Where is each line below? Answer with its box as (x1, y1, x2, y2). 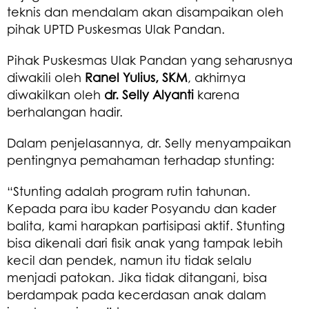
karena (194, 86, 239, 102)
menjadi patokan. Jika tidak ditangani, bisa (7, 269, 267, 285)
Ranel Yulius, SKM (85, 69, 188, 85)
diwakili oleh (7, 69, 85, 85)
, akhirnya (188, 69, 246, 85)
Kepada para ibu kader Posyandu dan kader (7, 200, 276, 216)
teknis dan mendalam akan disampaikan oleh (7, 3, 283, 19)
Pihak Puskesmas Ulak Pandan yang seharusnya (7, 52, 292, 68)
